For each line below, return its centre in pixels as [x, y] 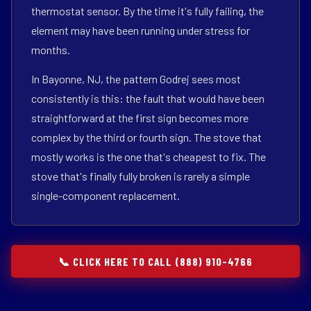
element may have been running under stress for [141, 30]
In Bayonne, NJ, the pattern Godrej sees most [136, 79]
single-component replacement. [106, 195]
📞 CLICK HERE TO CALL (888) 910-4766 [155, 261]
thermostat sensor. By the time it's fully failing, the [148, 11]
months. [51, 50]
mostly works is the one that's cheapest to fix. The [149, 157]
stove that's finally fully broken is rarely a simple [141, 176]
